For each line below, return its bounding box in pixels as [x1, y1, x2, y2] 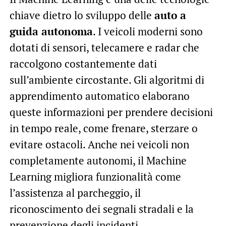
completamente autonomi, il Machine [9, 153, 187, 168]
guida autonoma [9, 24, 93, 39]
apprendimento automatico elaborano [9, 89, 190, 103]
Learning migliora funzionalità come [9, 169, 181, 184]
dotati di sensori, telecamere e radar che [9, 40, 199, 55]
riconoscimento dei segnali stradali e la [9, 202, 194, 216]
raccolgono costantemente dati [9, 56, 157, 71]
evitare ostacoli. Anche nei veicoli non [9, 137, 189, 152]
